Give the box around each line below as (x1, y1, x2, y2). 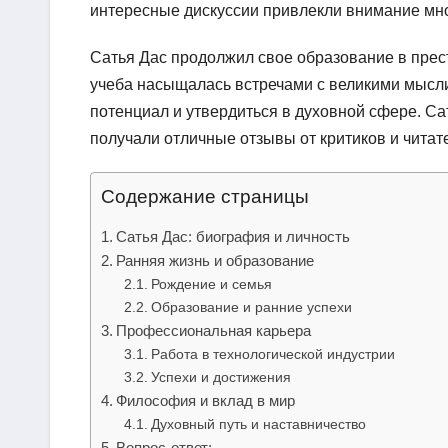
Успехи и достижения (150, 368, 291, 385)
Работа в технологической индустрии (150, 345, 395, 362)
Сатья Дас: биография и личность (116, 227, 351, 245)
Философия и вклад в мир (116, 391, 296, 409)
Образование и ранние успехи (150, 298, 352, 315)
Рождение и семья (150, 275, 272, 292)
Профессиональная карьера (116, 321, 312, 339)
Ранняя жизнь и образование (116, 251, 315, 269)
